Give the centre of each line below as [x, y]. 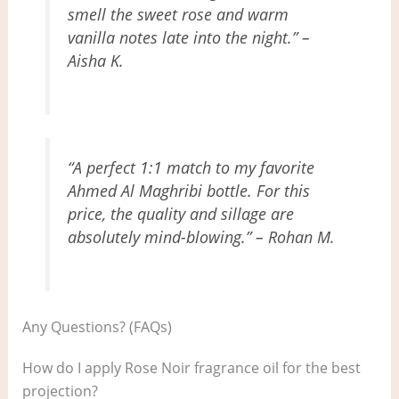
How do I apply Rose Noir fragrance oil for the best [191, 367]
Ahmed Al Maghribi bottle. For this [189, 191]
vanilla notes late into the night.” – [189, 37]
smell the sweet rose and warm [179, 14]
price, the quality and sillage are [181, 214]
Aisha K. [96, 60]
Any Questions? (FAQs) [97, 326]
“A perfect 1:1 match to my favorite [191, 168]
